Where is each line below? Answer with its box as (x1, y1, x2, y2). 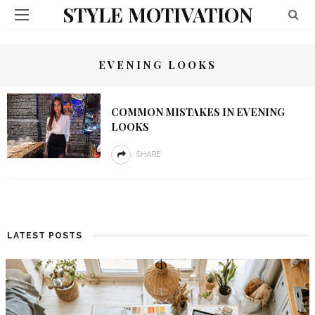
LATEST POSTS (7, 231, 82, 240)
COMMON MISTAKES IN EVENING (110, 105, 285, 119)
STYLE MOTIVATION (62, 1, 253, 27)
